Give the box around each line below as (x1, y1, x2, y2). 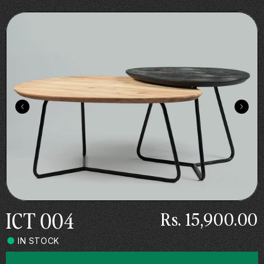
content (17, 12, 49, 24)
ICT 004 (6, 206, 74, 234)
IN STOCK (18, 236, 60, 246)
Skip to (17, 2, 47, 14)
